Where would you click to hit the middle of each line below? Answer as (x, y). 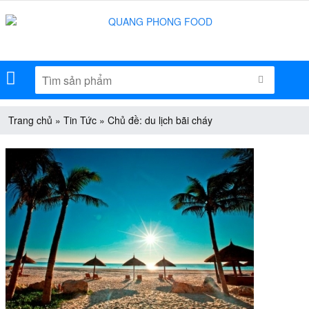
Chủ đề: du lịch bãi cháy (160, 120)
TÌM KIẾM (285, 78)
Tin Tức (80, 120)
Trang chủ (30, 120)
